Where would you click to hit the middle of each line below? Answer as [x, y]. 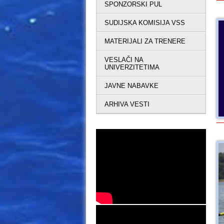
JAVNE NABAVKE [131, 86]
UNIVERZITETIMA [132, 67]
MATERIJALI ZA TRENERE [145, 41]
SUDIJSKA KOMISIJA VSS [145, 23]
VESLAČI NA [124, 60]
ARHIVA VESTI [127, 104]
